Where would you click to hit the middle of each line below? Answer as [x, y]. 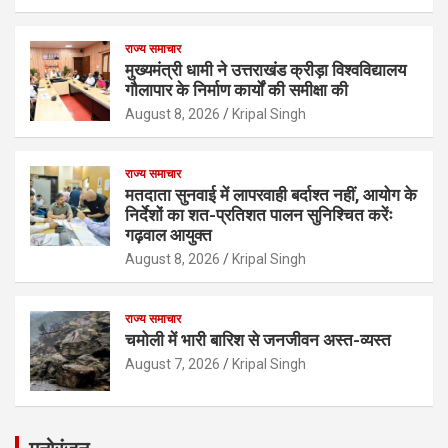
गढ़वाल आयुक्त [168, 234]
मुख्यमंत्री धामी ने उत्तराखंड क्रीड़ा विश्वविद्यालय [265, 69]
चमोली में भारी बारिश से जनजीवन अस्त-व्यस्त [258, 339]
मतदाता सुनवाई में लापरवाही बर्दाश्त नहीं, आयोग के [271, 194]
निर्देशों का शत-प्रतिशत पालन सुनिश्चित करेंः [259, 214]
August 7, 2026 [172, 363]
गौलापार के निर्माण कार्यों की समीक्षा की [236, 89]
